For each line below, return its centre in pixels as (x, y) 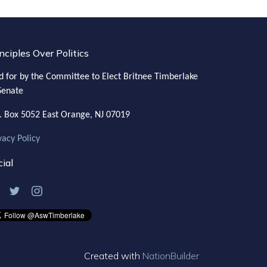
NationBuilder (171, 256)
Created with (113, 256)
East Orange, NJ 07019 (86, 115)
